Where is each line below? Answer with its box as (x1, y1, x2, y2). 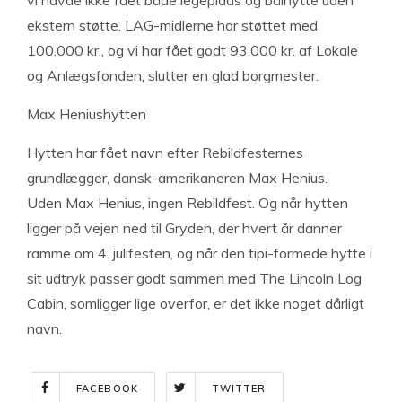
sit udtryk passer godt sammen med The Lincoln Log (27, 269, 362, 287)
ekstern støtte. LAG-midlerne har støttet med (27, 16, 318, 34)
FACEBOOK (76, 382, 138, 395)
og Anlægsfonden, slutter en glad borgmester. (27, 66, 319, 84)
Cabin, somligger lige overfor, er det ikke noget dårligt (27, 294, 364, 312)
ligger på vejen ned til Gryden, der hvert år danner (27, 219, 342, 237)
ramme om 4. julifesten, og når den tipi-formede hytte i (27, 244, 372, 262)
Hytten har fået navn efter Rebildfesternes (27, 144, 303, 162)
